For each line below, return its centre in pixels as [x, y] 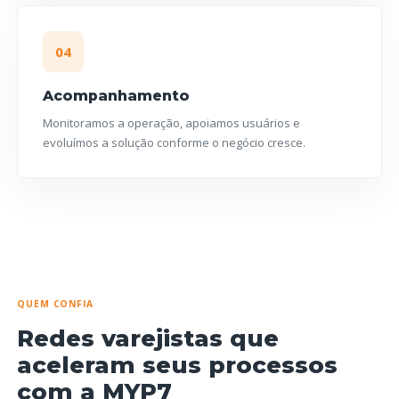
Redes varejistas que [148, 338]
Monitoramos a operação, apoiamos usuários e [172, 122]
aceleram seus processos [178, 365]
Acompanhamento [117, 95]
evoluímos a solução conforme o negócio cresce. [175, 142]
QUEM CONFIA [55, 303]
